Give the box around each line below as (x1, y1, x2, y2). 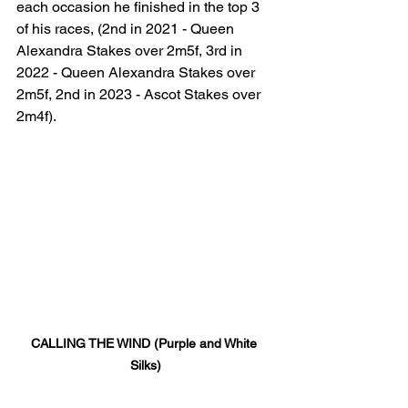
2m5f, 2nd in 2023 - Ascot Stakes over (16, 86, 264, 103)
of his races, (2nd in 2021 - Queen (16, 20, 238, 37)
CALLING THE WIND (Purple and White (31, 335, 260, 351)
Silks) (130, 357, 161, 372)
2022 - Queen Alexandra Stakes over (16, 64, 259, 81)
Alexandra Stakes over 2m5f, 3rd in (16, 42, 246, 59)
